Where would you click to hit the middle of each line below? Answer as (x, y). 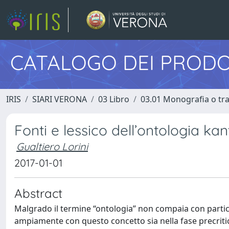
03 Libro (114, 99)
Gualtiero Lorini (52, 146)
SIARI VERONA (60, 99)
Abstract (38, 193)
